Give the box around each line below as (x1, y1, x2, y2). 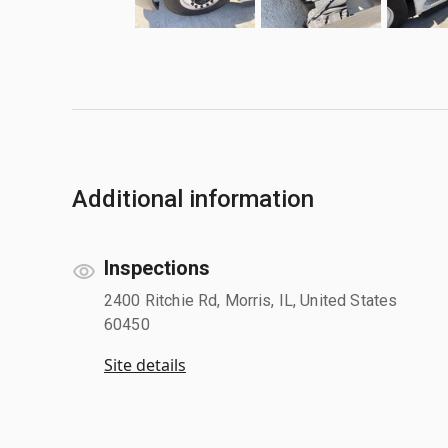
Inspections (104, 255, 210, 280)
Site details (104, 353, 186, 376)
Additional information (72, 184, 314, 213)
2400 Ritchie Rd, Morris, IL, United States (104, 290, 398, 310)
